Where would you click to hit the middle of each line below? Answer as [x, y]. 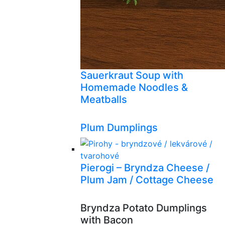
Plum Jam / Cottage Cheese [147, 180]
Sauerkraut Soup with [132, 75]
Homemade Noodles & [134, 87]
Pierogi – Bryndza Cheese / [145, 168]
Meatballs [104, 99]
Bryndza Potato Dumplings [144, 208]
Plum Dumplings [119, 128]
